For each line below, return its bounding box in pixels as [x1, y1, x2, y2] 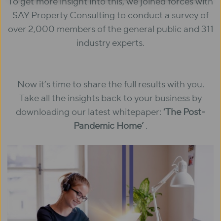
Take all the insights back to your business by [19, 92, 202, 105]
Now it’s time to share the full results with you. [17, 78, 204, 91]
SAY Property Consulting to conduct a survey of [12, 9, 209, 22]
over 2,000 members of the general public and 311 [7, 23, 214, 36]
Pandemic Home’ [74, 120, 146, 132]
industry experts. [76, 37, 145, 49]
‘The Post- [163, 106, 205, 118]
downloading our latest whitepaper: [16, 106, 163, 118]
